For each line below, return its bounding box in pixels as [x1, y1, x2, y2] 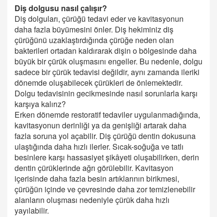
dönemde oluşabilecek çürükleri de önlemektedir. [15, 77, 183, 89]
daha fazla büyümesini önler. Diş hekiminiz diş [15, 24, 173, 35]
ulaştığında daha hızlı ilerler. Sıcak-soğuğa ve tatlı [15, 141, 184, 153]
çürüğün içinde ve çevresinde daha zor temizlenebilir [15, 184, 195, 195]
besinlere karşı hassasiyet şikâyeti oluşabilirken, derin [15, 152, 199, 163]
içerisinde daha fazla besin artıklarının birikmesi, [15, 173, 179, 185]
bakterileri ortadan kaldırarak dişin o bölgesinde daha [15, 45, 197, 57]
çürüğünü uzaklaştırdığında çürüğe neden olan [15, 34, 174, 46]
